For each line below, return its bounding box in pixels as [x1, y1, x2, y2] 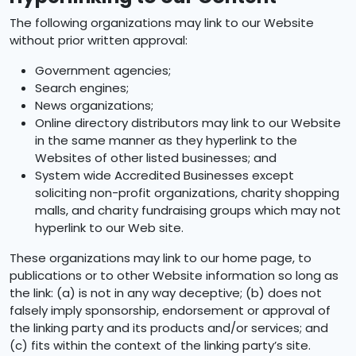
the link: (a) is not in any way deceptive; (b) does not [10, 284, 322, 301]
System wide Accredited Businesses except [35, 167, 294, 184]
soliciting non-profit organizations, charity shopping [35, 184, 339, 201]
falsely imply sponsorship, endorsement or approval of [10, 302, 331, 319]
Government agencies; [35, 62, 171, 79]
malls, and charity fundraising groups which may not [35, 202, 341, 219]
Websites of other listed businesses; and [35, 149, 277, 166]
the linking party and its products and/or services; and [10, 319, 328, 336]
